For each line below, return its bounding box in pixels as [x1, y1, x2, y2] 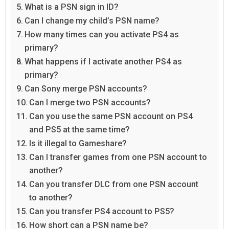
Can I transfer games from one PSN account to [29, 152, 208, 163]
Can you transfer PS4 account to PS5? [29, 207, 175, 217]
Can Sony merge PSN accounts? [25, 84, 148, 94]
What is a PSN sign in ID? [25, 2, 119, 12]
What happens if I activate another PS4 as [25, 57, 182, 67]
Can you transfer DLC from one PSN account [29, 179, 199, 190]
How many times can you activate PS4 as [25, 30, 179, 40]
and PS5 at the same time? [29, 125, 130, 135]
